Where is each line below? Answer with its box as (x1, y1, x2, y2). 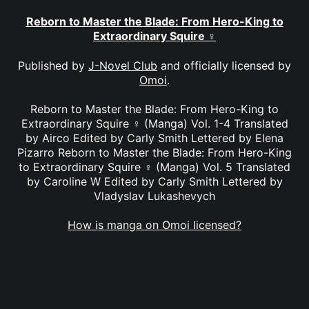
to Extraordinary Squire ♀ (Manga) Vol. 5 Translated (19, 159, 290, 174)
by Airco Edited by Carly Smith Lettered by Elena (26, 130, 283, 145)
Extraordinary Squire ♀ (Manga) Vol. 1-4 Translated (21, 116, 288, 130)
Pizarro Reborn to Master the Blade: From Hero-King (17, 145, 292, 159)
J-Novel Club (88, 58, 157, 72)
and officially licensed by (157, 58, 291, 72)
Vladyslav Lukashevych (94, 188, 215, 203)
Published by (18, 58, 88, 72)
